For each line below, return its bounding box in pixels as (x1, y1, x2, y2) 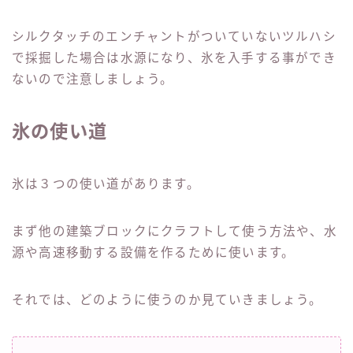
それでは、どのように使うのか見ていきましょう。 (12, 293, 323, 307)
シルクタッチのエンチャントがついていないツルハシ (12, 30, 336, 44)
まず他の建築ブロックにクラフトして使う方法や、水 (12, 225, 337, 239)
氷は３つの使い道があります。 (12, 177, 200, 191)
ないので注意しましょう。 (12, 72, 174, 87)
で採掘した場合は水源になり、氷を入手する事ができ (12, 51, 336, 65)
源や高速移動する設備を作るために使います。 (12, 246, 295, 260)
